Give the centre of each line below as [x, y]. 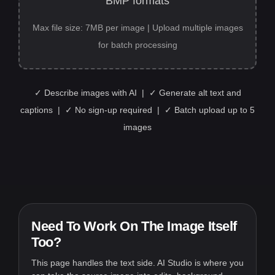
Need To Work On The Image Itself [134, 227]
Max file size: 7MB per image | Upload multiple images [137, 28]
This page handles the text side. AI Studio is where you [137, 263]
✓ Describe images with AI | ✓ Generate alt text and [137, 93]
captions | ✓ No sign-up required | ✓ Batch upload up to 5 [137, 110]
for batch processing [137, 45]
